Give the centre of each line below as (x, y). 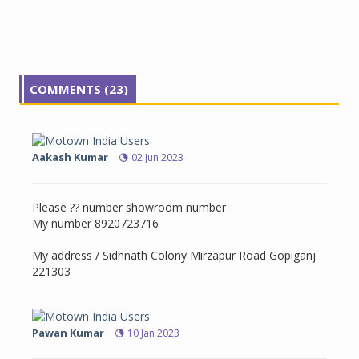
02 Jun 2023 (157, 158)
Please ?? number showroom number (129, 208)
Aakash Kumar (70, 157)
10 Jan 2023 (153, 333)
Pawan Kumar (68, 333)
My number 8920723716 (95, 224)
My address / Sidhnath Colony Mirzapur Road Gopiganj (174, 256)
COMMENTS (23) (79, 89)
